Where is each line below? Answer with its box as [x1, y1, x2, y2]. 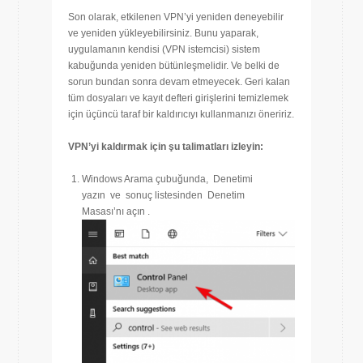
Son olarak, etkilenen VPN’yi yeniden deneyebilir [68, 11, 284, 23]
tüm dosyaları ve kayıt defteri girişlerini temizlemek [68, 92, 288, 104]
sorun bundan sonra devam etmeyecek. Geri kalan [68, 75, 290, 88]
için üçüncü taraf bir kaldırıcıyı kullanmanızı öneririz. [68, 108, 294, 120]
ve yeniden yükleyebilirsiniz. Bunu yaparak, [68, 27, 258, 39]
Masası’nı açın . [82, 205, 150, 217]
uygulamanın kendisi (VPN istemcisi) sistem [68, 43, 260, 55]
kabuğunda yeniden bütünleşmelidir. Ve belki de [68, 59, 280, 71]
